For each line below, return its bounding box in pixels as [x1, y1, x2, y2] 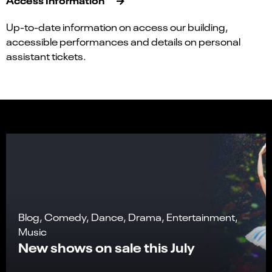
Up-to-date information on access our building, [6, 20, 228, 34]
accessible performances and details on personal [6, 35, 240, 49]
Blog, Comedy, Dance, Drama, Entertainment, [18, 210, 238, 224]
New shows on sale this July [18, 238, 195, 256]
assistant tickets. [6, 49, 86, 63]
